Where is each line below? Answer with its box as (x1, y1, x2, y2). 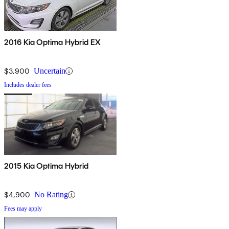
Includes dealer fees (4, 81, 52, 89)
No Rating (34, 190, 68, 199)
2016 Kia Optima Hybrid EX (4, 37, 101, 48)
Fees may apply (4, 205, 42, 213)
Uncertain (34, 66, 65, 76)
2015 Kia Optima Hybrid (4, 161, 89, 171)
